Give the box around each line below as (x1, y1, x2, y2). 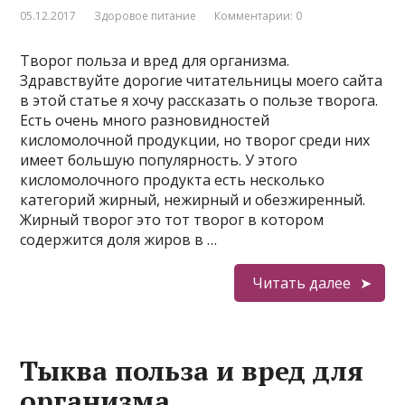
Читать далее (251, 273, 351, 293)
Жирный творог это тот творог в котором (20, 210, 325, 230)
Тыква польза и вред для (20, 353, 364, 389)
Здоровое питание (94, 8, 197, 24)
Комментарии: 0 (214, 8, 303, 24)
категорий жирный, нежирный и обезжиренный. (20, 190, 366, 210)
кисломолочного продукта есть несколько (20, 170, 325, 190)
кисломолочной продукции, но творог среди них (20, 130, 371, 150)
